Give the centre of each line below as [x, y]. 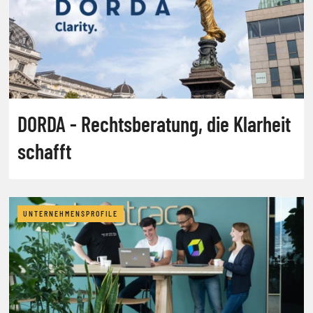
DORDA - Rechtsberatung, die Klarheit [154, 123]
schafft [44, 151]
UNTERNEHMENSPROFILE [71, 213]
